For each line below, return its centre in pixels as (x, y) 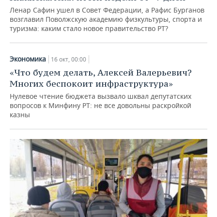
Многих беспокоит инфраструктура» (91, 83)
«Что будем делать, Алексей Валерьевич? (101, 72)
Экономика (28, 59)
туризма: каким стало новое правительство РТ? (89, 28)
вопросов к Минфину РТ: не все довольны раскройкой (101, 105)
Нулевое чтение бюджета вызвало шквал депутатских (101, 96)
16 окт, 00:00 (69, 59)
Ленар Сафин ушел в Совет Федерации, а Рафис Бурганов (107, 10)
